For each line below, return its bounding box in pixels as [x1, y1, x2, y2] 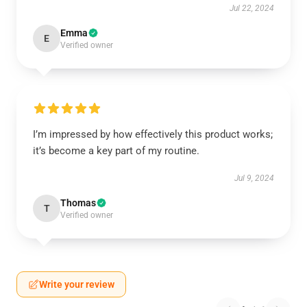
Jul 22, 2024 [230, 3, 274, 13]
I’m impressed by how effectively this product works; [33, 128, 273, 140]
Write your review [39, 279, 114, 290]
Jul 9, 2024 [234, 173, 274, 183]
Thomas [60, 197, 96, 208]
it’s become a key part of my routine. [33, 145, 199, 157]
